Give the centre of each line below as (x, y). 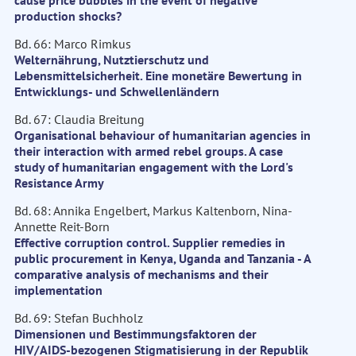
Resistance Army (59, 183)
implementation (58, 290)
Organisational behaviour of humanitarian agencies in (163, 135)
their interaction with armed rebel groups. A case (149, 151)
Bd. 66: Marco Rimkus (73, 44)
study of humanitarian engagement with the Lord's (154, 167)
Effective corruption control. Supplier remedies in (150, 243)
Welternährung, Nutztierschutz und (112, 60)
